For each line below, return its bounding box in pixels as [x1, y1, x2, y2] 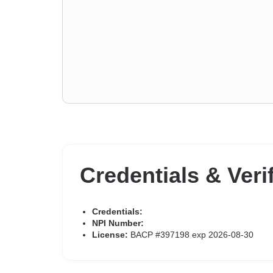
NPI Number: [92, 218, 144, 228]
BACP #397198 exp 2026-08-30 [128, 230, 253, 239]
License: [92, 230, 128, 239]
